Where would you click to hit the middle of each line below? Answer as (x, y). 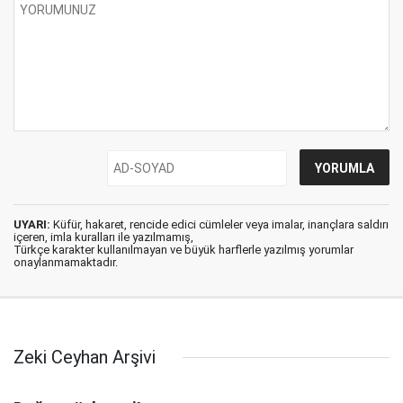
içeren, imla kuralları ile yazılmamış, (103, 237)
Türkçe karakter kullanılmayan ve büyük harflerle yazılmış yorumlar (184, 250)
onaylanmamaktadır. (66, 262)
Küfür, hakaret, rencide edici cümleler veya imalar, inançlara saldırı (219, 224)
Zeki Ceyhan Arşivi (85, 357)
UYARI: (32, 224)
